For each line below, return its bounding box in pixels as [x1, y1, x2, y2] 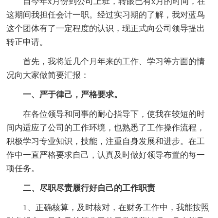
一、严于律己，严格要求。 [6, 90, 123, 99]
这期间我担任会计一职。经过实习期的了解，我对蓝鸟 [6, 10, 205, 19]
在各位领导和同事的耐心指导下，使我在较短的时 [6, 109, 205, 119]
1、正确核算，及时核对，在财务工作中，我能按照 [6, 202, 210, 212]
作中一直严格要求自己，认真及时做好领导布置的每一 [6, 150, 205, 160]
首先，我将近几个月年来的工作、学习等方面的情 [6, 56, 205, 66]
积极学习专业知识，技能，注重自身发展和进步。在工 [6, 136, 205, 146]
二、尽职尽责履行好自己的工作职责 [6, 183, 156, 193]
